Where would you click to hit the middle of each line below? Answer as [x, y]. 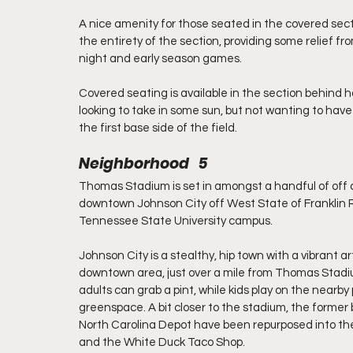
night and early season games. [160, 59]
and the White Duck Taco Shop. [162, 342]
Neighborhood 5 [143, 163]
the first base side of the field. [158, 128]
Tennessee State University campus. [176, 221]
